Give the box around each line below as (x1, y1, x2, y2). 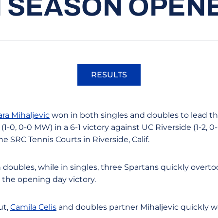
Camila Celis (10, 202, 56, 212)
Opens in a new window (108, 75, 202, 85)
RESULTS (91, 70, 127, 79)
